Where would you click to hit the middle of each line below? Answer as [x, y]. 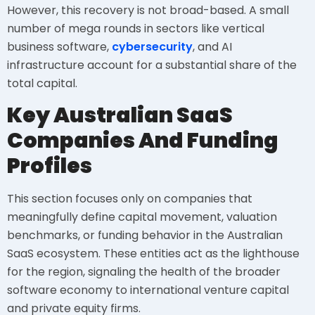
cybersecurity [152, 47]
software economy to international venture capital [148, 290]
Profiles [50, 166]
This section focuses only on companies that [130, 199]
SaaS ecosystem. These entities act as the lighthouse [153, 254]
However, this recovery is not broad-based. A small [148, 11]
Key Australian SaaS [120, 116]
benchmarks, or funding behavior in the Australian [145, 236]
